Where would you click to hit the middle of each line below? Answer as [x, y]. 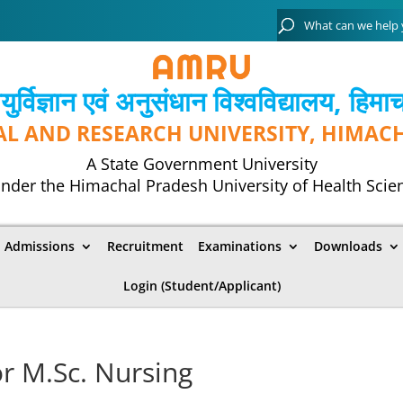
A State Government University [201, 163]
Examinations [240, 246]
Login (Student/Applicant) [201, 285]
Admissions [40, 246]
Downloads [348, 246]
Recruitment [145, 246]
